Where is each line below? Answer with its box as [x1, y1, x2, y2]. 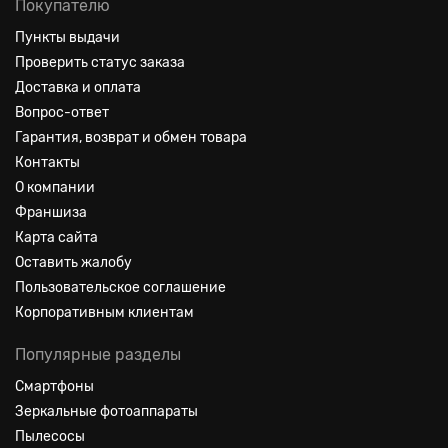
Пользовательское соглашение [15, 279, 226, 296]
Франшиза [15, 204, 87, 221]
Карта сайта [15, 229, 98, 246]
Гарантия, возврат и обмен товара [15, 129, 247, 146]
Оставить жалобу [15, 254, 132, 271]
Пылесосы [15, 428, 85, 445]
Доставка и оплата [15, 79, 141, 96]
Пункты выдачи [15, 29, 120, 46]
